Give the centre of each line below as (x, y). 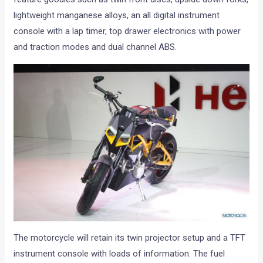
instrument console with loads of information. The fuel (119, 254)
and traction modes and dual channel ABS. (95, 47)
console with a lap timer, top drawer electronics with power (127, 31)
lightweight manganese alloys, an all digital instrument (117, 15)
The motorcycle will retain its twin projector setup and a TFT (130, 238)
